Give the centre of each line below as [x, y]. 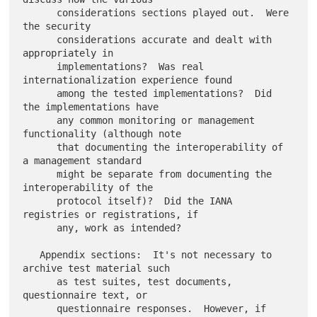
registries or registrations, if [111, 215]
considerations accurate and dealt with [40, 40]
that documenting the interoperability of [40, 148]
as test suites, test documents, [40, 282]
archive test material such [97, 269]
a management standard [82, 161]
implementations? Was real [40, 67]
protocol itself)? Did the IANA [40, 201]
